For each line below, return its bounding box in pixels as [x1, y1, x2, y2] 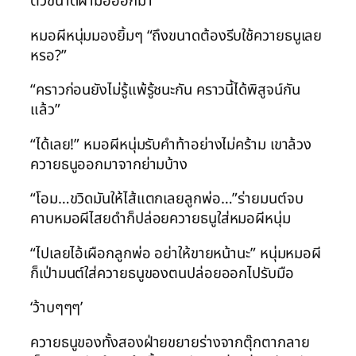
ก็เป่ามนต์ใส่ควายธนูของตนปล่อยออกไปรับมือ [30, 261, 294, 284]
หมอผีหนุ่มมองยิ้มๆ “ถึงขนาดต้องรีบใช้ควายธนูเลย [30, 24, 323, 47]
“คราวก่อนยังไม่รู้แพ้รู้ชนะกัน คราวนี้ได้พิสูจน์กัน [30, 79, 300, 102]
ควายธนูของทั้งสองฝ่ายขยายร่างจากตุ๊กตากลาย [30, 331, 310, 354]
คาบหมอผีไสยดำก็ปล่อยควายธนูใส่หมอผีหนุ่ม [30, 207, 291, 230]
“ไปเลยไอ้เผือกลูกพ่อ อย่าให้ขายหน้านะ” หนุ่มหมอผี [30, 242, 322, 265]
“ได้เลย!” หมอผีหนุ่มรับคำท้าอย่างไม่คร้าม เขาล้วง [30, 133, 312, 156]
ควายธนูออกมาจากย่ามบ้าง [30, 153, 188, 176]
